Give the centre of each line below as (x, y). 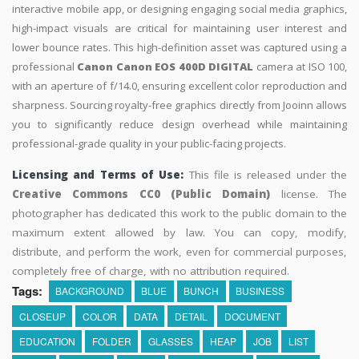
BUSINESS (260, 291)
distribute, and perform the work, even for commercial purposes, (179, 251)
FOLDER (111, 341)
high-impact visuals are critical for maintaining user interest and (179, 28)
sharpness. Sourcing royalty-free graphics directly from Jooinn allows (179, 105)
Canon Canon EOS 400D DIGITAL (165, 66)
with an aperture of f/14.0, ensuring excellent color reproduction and (179, 85)
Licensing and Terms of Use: (98, 174)
